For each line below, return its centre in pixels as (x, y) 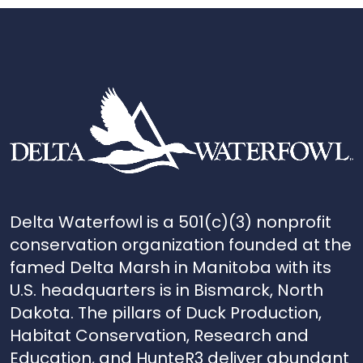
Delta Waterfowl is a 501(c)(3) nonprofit (171, 222)
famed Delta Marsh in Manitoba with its (171, 267)
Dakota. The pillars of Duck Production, (166, 312)
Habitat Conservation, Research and (159, 335)
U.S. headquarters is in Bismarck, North (167, 290)
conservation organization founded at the (181, 244)
